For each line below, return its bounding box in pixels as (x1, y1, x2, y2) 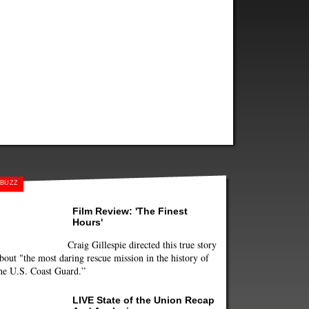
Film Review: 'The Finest (72, 205, 188, 217)
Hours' (72, 216, 103, 228)
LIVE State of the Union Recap (72, 294, 215, 306)
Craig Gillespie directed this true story (68, 237, 217, 251)
